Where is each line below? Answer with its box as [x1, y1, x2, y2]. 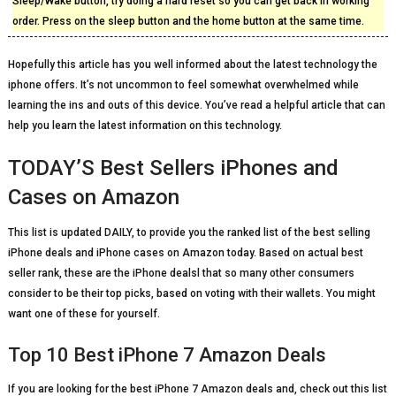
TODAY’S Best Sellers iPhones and [7, 156, 339, 180]
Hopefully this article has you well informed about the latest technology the [7, 58, 377, 71]
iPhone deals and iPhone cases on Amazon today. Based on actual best [7, 247, 363, 259]
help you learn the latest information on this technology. [7, 119, 282, 132]
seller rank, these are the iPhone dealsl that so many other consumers [7, 267, 354, 279]
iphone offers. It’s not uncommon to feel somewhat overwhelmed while [7, 79, 359, 91]
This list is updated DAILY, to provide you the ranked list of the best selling [7, 226, 370, 239]
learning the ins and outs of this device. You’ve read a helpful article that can [7, 99, 385, 111]
